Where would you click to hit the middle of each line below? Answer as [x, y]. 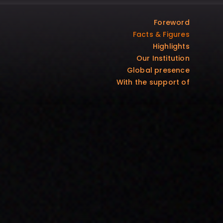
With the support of [153, 82]
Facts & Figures [161, 35]
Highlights [171, 47]
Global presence [158, 70]
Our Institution [163, 58]
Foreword [172, 23]
